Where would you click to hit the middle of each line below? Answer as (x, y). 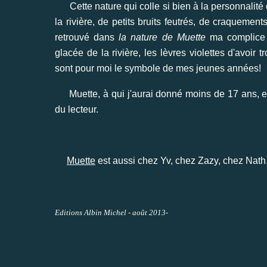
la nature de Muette (162, 37)
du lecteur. (77, 109)
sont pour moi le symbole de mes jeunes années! (158, 68)
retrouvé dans (87, 37)
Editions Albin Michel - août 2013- (111, 212)
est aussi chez (128, 160)
